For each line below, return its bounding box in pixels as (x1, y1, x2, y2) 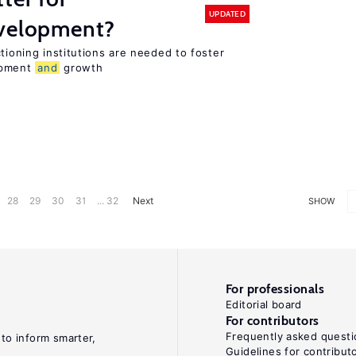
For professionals (226, 281, 325, 296)
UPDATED (208, 8, 246, 19)
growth (60, 61, 103, 74)
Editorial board (226, 298, 302, 311)
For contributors (226, 313, 319, 328)
